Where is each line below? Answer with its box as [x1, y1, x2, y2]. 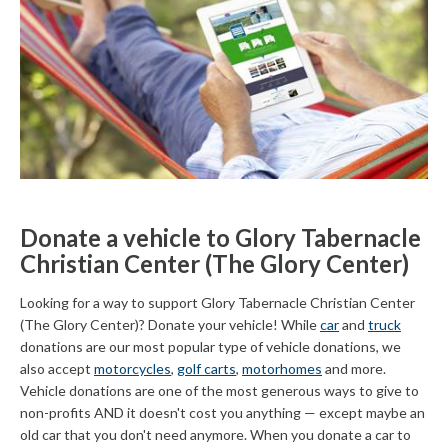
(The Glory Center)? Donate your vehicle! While [20, 315, 320, 333]
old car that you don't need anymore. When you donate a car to [20, 425, 411, 443]
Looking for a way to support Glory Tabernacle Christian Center [20, 293, 415, 311]
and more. [322, 359, 386, 377]
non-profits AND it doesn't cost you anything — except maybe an [20, 403, 425, 421]
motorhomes [242, 359, 322, 377]
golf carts [177, 359, 236, 377]
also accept [20, 359, 94, 377]
